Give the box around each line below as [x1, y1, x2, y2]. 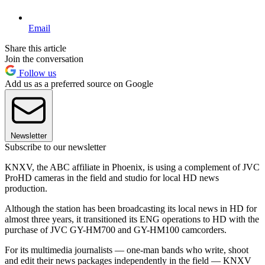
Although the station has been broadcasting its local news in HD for [5, 203, 257, 214]
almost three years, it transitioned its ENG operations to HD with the [5, 214, 259, 224]
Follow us [17, 67, 56, 78]
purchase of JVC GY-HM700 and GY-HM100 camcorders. [5, 224, 227, 235]
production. [5, 183, 47, 193]
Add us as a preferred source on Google [5, 78, 153, 89]
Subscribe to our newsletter [5, 141, 106, 152]
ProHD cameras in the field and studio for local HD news [5, 172, 219, 183]
